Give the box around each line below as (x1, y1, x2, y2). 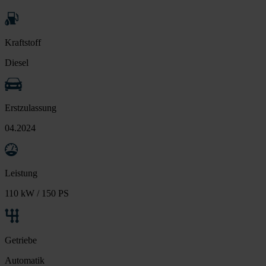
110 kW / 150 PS (5, 188, 69, 198)
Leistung (5, 167, 37, 178)
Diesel (5, 57, 28, 68)
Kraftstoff (5, 37, 41, 47)
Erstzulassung (5, 102, 56, 113)
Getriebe (5, 235, 37, 245)
